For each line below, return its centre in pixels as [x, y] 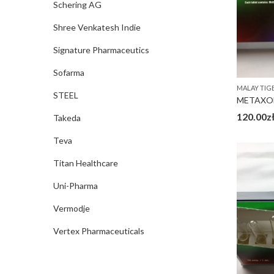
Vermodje [72, 208]
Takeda [67, 118]
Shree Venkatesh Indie [97, 27]
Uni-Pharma [76, 186]
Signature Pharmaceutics [101, 50]
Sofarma [69, 72]
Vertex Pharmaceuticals [99, 231]
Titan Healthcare [86, 163]
